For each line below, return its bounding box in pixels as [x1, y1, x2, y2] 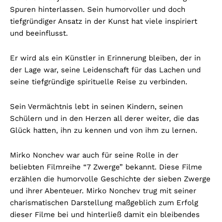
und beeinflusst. [10, 29, 68, 38]
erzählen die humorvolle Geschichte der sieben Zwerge [10, 174, 211, 184]
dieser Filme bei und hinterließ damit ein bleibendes [10, 210, 200, 220]
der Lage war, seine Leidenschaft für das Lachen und [10, 65, 201, 75]
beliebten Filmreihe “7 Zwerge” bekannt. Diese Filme [10, 163, 202, 172]
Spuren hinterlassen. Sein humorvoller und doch [10, 5, 185, 14]
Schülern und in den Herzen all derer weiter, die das [10, 114, 199, 123]
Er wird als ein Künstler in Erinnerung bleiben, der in [10, 54, 201, 63]
